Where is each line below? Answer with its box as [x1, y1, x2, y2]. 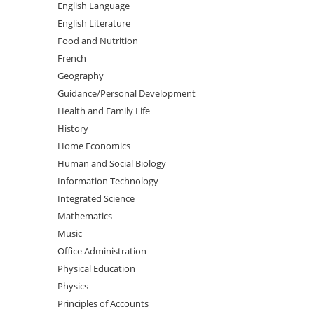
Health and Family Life [57, 104, 151, 117]
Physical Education [57, 262, 136, 275]
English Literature [57, 17, 131, 29]
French [57, 52, 87, 64]
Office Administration [57, 245, 147, 257]
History [57, 122, 89, 135]
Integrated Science [57, 192, 135, 205]
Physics [57, 280, 89, 292]
